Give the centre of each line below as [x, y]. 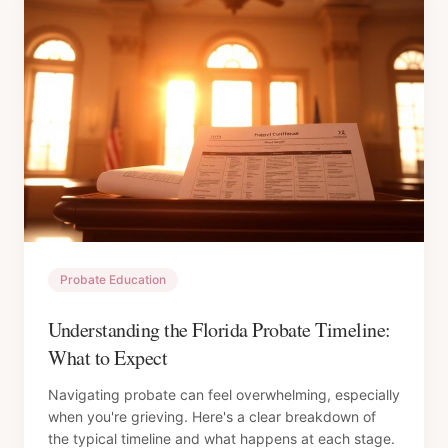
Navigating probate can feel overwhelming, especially [224, 394]
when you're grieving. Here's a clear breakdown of [212, 416]
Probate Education [113, 279]
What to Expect [107, 357]
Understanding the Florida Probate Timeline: [219, 329]
